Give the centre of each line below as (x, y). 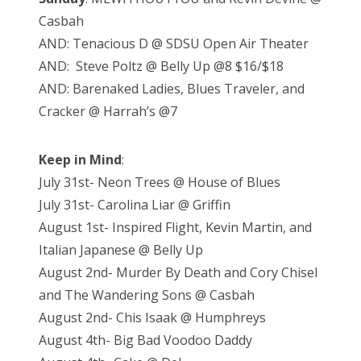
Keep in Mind (80, 160)
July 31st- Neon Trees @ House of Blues (160, 183)
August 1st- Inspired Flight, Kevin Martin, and (175, 228)
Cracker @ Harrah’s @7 (108, 112)
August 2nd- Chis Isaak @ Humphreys (152, 318)
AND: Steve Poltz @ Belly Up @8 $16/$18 (161, 66)
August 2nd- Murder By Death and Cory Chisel (178, 273)
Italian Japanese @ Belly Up (121, 250)
